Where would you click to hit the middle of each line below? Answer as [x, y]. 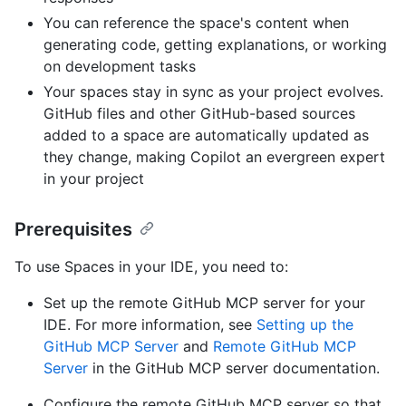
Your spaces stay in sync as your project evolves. [213, 92]
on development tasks [120, 67]
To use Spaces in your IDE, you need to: [151, 267]
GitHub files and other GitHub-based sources [199, 114]
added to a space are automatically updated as [206, 135]
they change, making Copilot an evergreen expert [214, 157]
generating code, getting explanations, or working [215, 45]
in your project [94, 179]
